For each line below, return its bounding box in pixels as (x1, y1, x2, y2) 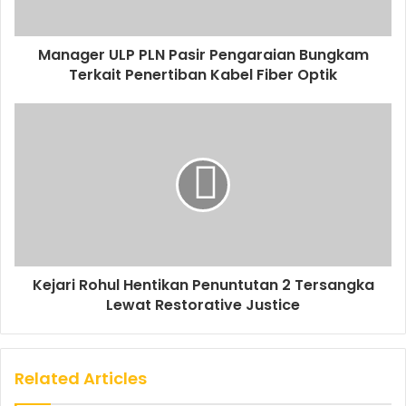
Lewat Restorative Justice (106, 295, 300, 315)
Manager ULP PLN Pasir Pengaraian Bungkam (37, 44, 369, 65)
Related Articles (14, 367, 147, 390)
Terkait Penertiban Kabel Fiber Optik (69, 64, 337, 85)
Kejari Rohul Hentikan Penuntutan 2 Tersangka (32, 275, 374, 295)
